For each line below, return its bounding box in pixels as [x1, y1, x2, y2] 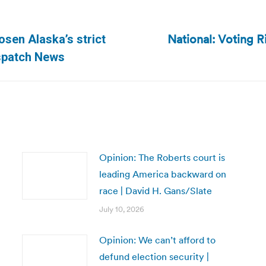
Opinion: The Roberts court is [99, 151, 225, 163]
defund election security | [99, 251, 209, 262]
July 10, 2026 [99, 204, 144, 214]
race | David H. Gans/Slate [99, 185, 212, 197]
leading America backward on [99, 168, 226, 180]
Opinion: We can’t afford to [99, 234, 216, 246]
